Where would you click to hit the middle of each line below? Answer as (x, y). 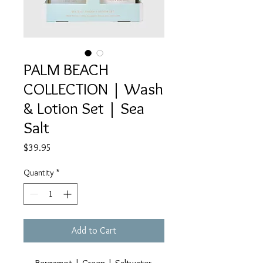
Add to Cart (94, 231)
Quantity (39, 173)
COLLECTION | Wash (93, 89)
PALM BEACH (66, 70)
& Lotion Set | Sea (84, 108)
